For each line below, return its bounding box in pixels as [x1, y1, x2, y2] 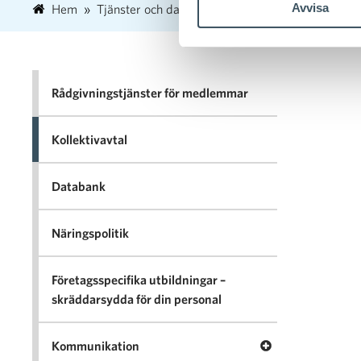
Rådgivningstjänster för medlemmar [52, 85, 248, 100]
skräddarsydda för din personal [52, 291, 222, 306]
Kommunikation [52, 338, 139, 353]
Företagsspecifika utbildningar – [52, 272, 226, 287]
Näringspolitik [52, 225, 129, 240]
